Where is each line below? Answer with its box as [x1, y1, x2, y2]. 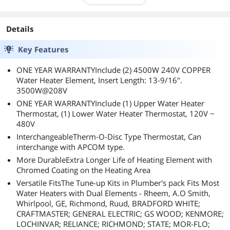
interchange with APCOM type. [16, 142, 125, 152]
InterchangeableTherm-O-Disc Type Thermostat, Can [16, 131, 201, 142]
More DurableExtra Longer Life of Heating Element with [16, 155, 212, 165]
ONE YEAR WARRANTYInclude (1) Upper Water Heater [16, 98, 204, 108]
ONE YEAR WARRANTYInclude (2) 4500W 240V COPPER [16, 65, 210, 75]
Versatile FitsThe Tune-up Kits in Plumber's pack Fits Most [16, 178, 219, 188]
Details [6, 24, 33, 34]
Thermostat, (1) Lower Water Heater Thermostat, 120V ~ [16, 108, 215, 119]
